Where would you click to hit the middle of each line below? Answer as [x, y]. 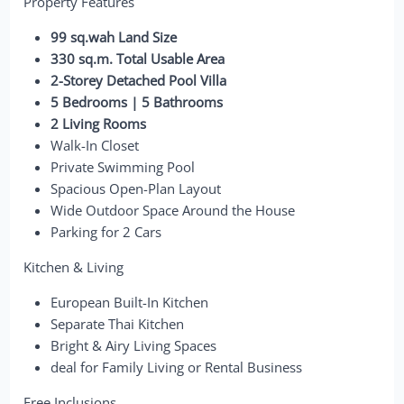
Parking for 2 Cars [106, 231]
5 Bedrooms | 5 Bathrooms [137, 101]
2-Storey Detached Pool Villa [139, 80]
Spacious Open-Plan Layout [136, 188]
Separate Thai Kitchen [118, 323]
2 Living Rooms [99, 123]
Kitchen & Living [74, 266]
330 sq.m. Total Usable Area [138, 58]
